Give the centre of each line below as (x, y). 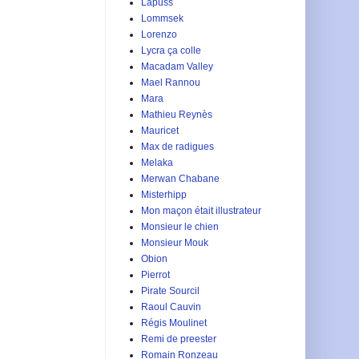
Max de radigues (177, 146)
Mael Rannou (171, 82)
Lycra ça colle (171, 50)
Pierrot (155, 274)
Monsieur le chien (180, 226)
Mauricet (160, 130)
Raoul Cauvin (171, 307)
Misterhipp (164, 194)
